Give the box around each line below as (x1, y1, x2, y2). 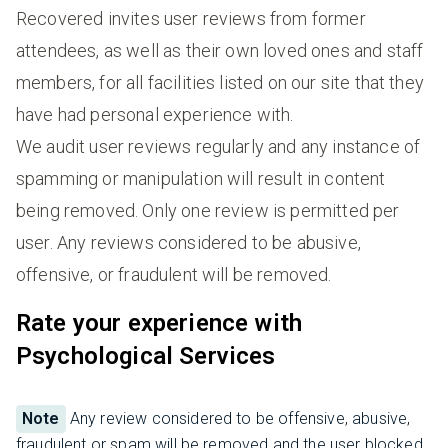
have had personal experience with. (16, 104, 294, 126)
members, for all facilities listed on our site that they (16, 72, 424, 94)
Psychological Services (16, 342, 276, 371)
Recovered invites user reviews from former (16, 8, 366, 30)
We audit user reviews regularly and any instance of (16, 136, 421, 158)
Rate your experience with (16, 309, 303, 338)
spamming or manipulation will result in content (16, 168, 386, 190)
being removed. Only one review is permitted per (16, 200, 400, 222)
